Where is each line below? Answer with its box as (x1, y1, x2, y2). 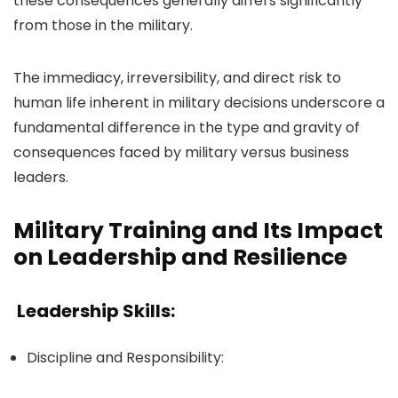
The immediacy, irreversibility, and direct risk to (13, 68, 341, 88)
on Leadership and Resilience (13, 242, 347, 273)
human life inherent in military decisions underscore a (13, 92, 385, 113)
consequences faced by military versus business (13, 142, 349, 163)
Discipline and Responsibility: (27, 347, 224, 368)
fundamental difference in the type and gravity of (13, 117, 360, 138)
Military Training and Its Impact (13, 215, 383, 246)
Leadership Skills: (17, 298, 175, 323)
